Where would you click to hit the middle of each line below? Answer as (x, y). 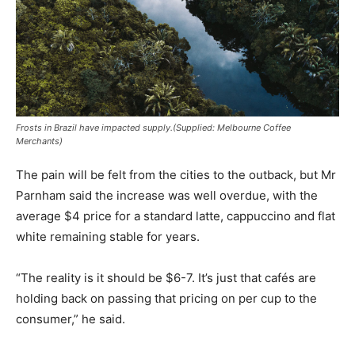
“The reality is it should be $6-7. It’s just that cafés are (166, 278)
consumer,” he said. (71, 319)
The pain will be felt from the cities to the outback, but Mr (176, 175)
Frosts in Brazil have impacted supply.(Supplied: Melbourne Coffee (153, 128)
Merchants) (39, 141)
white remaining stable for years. (108, 237)
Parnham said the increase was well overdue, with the (167, 196)
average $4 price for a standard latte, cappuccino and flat (176, 216)
